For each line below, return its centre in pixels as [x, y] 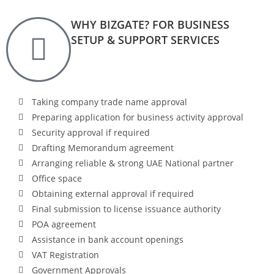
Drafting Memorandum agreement [103, 148]
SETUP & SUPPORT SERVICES [145, 40]
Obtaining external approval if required [113, 194]
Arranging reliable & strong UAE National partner [133, 163]
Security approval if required [91, 132]
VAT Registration [66, 255]
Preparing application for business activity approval [138, 117]
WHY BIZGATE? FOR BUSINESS [150, 24]
